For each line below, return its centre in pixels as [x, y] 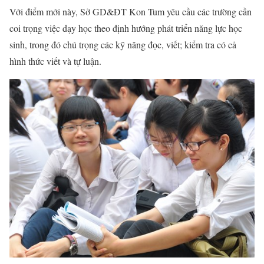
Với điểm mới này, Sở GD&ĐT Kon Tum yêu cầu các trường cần [131, 11]
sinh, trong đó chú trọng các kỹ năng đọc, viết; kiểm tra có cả [123, 44]
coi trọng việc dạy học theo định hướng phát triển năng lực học [126, 28]
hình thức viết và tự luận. [55, 61]
